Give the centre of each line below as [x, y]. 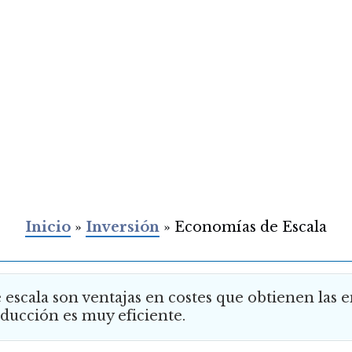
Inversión [123, 227]
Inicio [48, 227]
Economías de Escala [251, 227]
